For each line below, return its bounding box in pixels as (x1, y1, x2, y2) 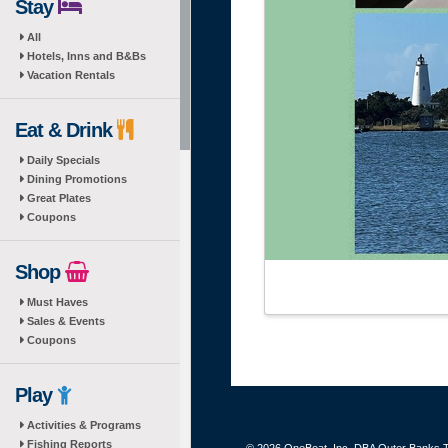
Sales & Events (27, 315, 105, 327)
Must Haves (27, 296, 88, 308)
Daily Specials (27, 154, 100, 166)
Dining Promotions (27, 173, 127, 185)
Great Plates (27, 192, 91, 204)
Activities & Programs (27, 419, 141, 431)
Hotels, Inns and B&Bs (27, 50, 146, 62)
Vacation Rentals (27, 69, 115, 81)
